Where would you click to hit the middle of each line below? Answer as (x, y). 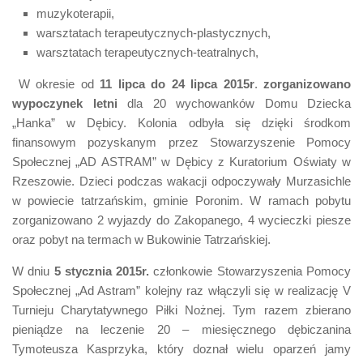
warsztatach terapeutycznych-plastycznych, (154, 32)
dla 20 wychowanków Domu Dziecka (234, 103)
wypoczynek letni (65, 103)
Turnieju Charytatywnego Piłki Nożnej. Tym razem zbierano (181, 310)
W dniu (33, 271)
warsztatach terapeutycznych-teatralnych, (147, 52)
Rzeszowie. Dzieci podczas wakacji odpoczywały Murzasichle (181, 181)
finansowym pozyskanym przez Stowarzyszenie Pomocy (181, 142)
